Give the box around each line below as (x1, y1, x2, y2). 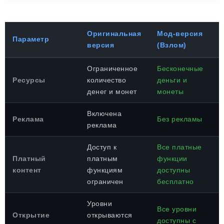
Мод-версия (157, 29, 202, 37)
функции (157, 154, 187, 162)
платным (87, 154, 118, 162)
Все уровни (157, 205, 196, 213)
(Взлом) (157, 41, 186, 49)
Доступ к (87, 143, 116, 151)
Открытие (12, 211, 49, 219)
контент (12, 166, 41, 174)
